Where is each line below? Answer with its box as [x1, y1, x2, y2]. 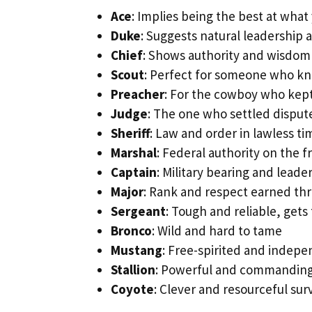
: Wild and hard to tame [152, 222, 282, 240]
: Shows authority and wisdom [143, 47, 311, 64]
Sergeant [111, 203, 166, 220]
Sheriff [111, 125, 150, 142]
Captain [111, 164, 157, 181]
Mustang [111, 242, 162, 259]
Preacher [111, 86, 164, 103]
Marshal [111, 144, 157, 162]
